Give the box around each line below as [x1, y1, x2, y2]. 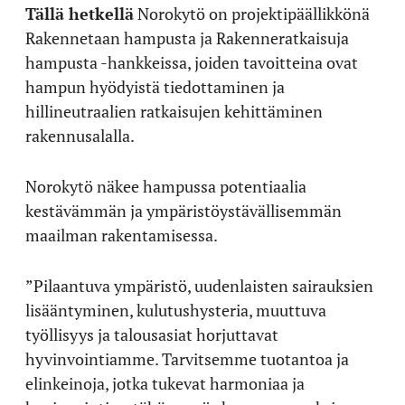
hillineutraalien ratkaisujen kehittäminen [25, 99, 323, 122]
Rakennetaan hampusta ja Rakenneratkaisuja [25, 26, 349, 49]
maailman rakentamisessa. [25, 223, 218, 246]
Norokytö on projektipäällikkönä [134, 2, 370, 24]
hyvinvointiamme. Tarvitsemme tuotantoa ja [25, 347, 349, 370]
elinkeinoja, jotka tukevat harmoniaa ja [25, 372, 305, 394]
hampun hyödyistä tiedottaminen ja [25, 75, 285, 98]
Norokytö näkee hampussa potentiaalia [25, 174, 306, 197]
